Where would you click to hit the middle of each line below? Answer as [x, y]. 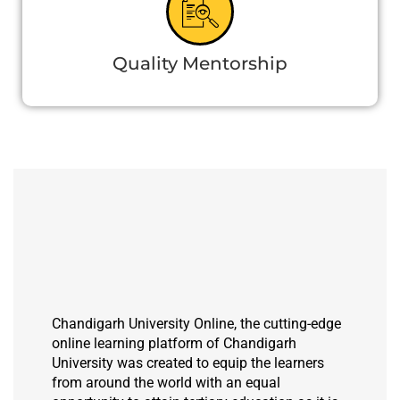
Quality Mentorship [200, 64]
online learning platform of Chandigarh [175, 343]
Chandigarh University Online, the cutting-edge [197, 323]
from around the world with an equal [167, 382]
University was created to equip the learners [188, 362]
